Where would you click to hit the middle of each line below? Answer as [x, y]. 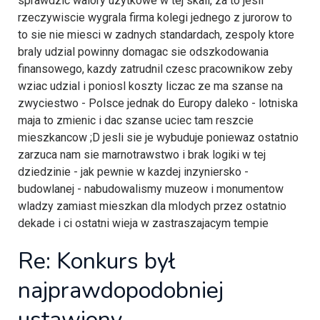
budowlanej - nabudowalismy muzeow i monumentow [151, 189]
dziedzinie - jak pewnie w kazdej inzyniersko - [133, 172]
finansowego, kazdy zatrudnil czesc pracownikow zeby [155, 69]
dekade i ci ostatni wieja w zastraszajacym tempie [143, 224]
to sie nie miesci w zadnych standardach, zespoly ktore [156, 35]
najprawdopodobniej [121, 291]
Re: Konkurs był [96, 261]
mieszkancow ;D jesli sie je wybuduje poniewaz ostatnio [158, 138]
